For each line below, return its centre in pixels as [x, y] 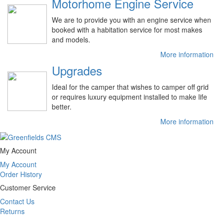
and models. [71, 39]
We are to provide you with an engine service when [131, 19]
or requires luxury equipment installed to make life [129, 96]
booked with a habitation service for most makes [127, 29]
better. [62, 106]
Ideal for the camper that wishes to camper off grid [130, 87]
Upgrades [77, 70]
